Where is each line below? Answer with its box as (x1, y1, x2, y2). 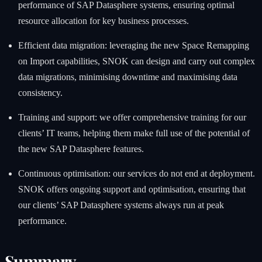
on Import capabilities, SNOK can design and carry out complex (18, 56, 255, 67)
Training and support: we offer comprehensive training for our (18, 112, 246, 123)
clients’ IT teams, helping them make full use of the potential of (18, 128, 250, 139)
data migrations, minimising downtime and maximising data (18, 72, 237, 82)
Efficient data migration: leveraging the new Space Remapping (18, 40, 249, 51)
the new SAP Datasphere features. (18, 144, 144, 154)
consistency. (18, 88, 63, 98)
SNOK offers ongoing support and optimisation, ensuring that (18, 184, 246, 195)
